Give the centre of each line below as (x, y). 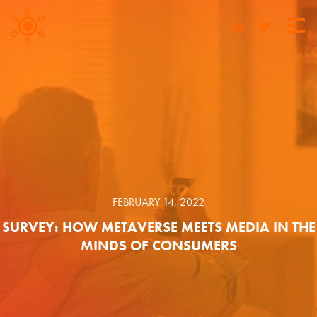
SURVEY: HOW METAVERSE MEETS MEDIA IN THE (158, 227)
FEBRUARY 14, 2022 (158, 202)
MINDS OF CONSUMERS (158, 246)
